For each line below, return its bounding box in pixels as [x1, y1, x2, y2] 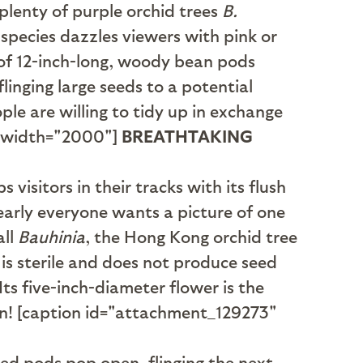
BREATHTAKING [122, 126, 253, 146]
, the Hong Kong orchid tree [85, 226, 297, 246]
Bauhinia [18, 226, 85, 246]
